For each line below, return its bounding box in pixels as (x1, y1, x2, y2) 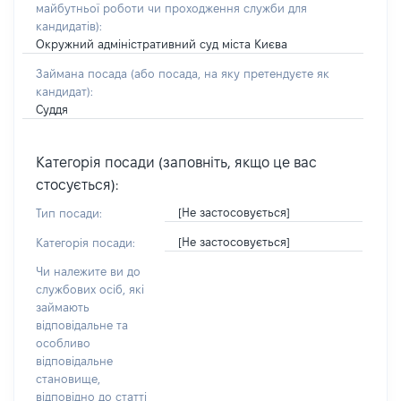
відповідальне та (36, 319, 128, 331)
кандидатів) (36, 20, 99, 32)
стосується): (36, 177, 118, 192)
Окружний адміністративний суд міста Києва (36, 38, 287, 50)
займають (36, 301, 90, 313)
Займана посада (36, 67, 131, 80)
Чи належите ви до (36, 265, 141, 277)
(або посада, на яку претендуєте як (131, 67, 329, 80)
